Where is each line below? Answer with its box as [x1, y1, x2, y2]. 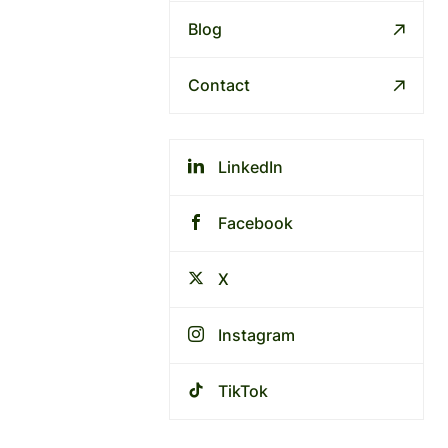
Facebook [218, 213, 293, 233]
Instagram [218, 325, 295, 345]
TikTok [218, 381, 268, 401]
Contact [188, 75, 250, 95]
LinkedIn [218, 157, 283, 177]
